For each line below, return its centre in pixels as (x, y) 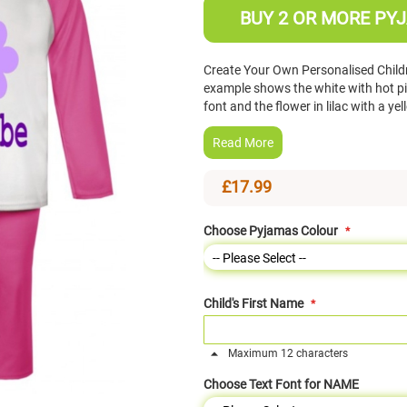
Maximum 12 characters (287, 354)
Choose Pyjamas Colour (271, 231)
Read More (243, 143)
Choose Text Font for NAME (281, 385)
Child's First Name (253, 304)
